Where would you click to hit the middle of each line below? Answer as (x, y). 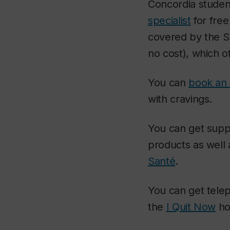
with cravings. (180, 99)
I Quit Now (191, 207)
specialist (169, 21)
